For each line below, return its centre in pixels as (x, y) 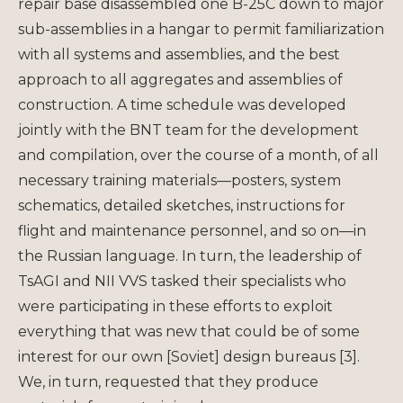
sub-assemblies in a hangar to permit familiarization (201, 29)
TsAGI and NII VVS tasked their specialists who (182, 281)
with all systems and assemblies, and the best (179, 54)
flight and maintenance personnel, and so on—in (192, 230)
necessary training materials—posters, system (179, 180)
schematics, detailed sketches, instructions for (182, 205)
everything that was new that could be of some (189, 331)
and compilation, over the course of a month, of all (198, 155)
